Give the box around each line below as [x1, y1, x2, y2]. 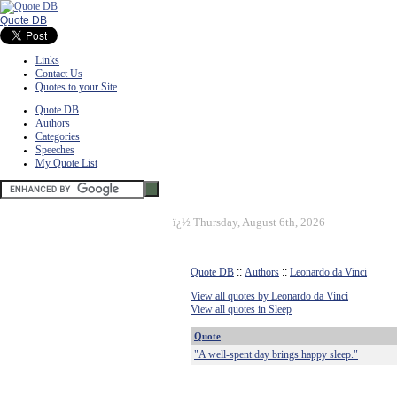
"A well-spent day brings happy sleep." [194, 348, 358, 361]
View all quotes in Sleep [191, 303, 292, 315]
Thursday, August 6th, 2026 [193, 215, 325, 229]
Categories [35, 130, 80, 143]
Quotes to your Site [35, 81, 117, 93]
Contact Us [35, 67, 82, 80]
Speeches [35, 144, 74, 156]
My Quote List [35, 157, 97, 169]
